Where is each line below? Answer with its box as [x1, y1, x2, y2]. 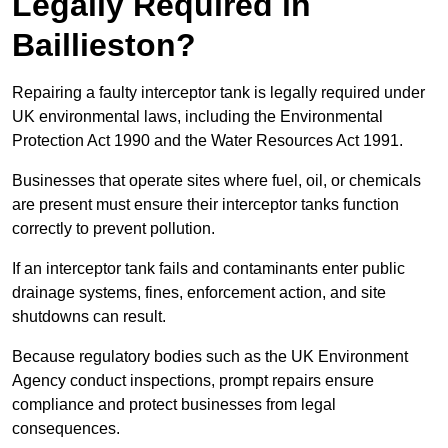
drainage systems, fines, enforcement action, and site [12, 284, 386, 302]
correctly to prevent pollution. [12, 220, 219, 238]
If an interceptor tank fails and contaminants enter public [12, 260, 405, 278]
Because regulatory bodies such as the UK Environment [12, 348, 408, 366]
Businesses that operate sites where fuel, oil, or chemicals [12, 172, 421, 190]
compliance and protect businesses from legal [12, 396, 336, 414]
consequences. [12, 420, 120, 438]
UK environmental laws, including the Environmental [12, 108, 383, 126]
